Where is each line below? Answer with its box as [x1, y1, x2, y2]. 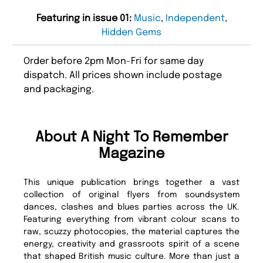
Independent [165, 14, 225, 24]
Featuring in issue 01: [36, 14, 134, 24]
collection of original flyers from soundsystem [23, 191, 240, 200]
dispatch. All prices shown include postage [23, 70, 222, 81]
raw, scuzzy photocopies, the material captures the [23, 228, 240, 237]
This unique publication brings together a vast [23, 178, 240, 187]
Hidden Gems [102, 28, 161, 38]
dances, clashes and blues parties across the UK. [23, 203, 240, 212]
